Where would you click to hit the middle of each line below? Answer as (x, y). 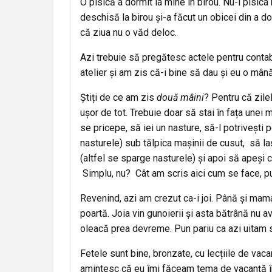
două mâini (180, 97)
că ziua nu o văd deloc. (128, 32)
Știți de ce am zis (118, 97)
